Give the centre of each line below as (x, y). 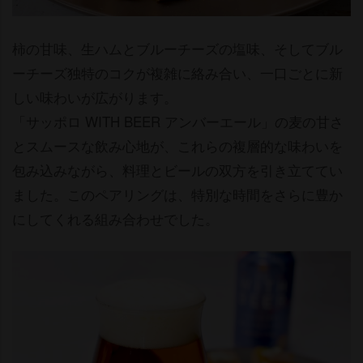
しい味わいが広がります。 (95, 96)
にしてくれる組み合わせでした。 (115, 218)
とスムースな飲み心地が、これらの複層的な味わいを (177, 145)
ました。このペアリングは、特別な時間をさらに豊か (177, 194)
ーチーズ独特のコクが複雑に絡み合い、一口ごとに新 (177, 72)
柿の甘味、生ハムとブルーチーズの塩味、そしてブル (177, 48)
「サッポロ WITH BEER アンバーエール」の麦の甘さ (178, 121)
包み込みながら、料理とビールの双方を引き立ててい (177, 169)
